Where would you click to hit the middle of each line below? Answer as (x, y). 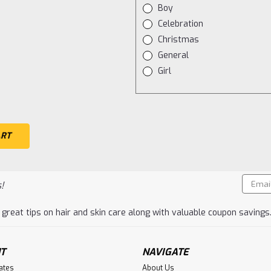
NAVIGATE (165, 252)
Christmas (179, 39)
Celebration (181, 24)
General (174, 55)
